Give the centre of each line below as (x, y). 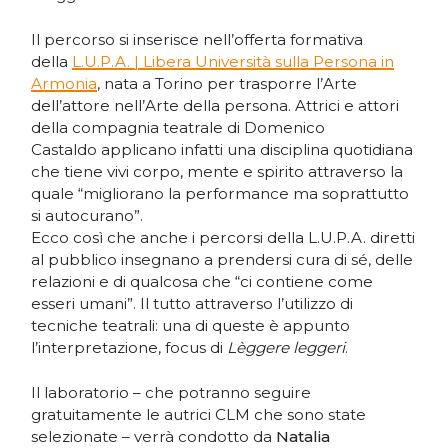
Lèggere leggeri (286, 348)
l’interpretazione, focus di (129, 348)
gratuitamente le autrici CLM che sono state (199, 415)
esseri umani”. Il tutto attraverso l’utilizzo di (192, 304)
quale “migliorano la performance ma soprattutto (220, 194)
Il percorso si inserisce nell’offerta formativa (197, 40)
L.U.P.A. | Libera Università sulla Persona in (233, 62)
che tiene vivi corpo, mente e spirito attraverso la (217, 172)
